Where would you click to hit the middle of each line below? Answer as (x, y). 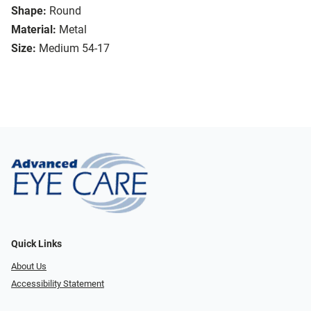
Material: (34, 30)
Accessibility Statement (58, 283)
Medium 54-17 (74, 49)
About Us (29, 267)
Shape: (29, 11)
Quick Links (36, 244)
